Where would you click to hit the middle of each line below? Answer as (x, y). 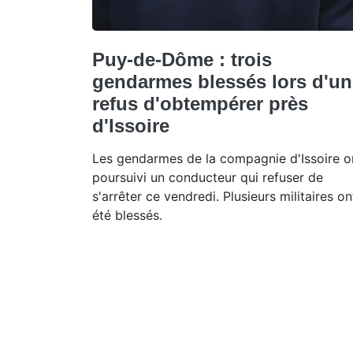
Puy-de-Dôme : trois (182, 59)
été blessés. (127, 215)
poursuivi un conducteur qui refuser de (208, 177)
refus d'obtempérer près (200, 103)
